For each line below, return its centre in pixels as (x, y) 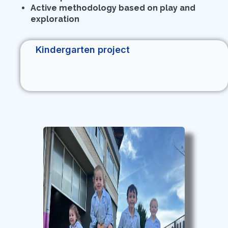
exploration (55, 19)
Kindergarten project (83, 49)
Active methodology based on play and (113, 8)
